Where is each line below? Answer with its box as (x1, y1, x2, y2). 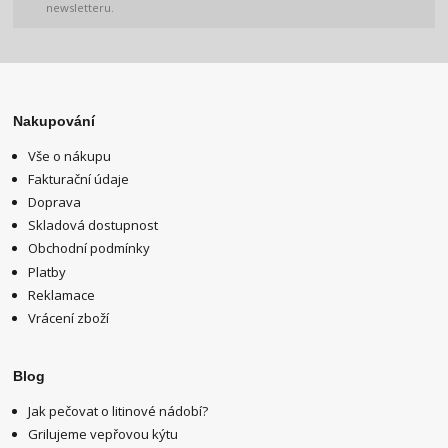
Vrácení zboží (28, 308, 110, 327)
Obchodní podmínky (28, 239, 151, 258)
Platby (28, 262, 67, 281)
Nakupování (13, 113, 96, 130)
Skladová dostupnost (28, 216, 159, 235)
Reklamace (28, 285, 96, 304)
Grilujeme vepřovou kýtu (28, 424, 179, 443)
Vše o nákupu (28, 147, 112, 166)
